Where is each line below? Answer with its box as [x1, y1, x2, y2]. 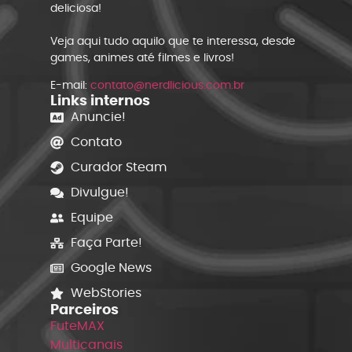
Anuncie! [71, 108, 126, 126]
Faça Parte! [71, 233, 143, 252]
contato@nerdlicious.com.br [90, 77, 244, 93]
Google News [71, 258, 152, 277]
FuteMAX [50, 317, 104, 335]
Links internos [50, 90, 150, 111]
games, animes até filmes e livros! [50, 49, 234, 65]
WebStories [71, 284, 142, 302]
